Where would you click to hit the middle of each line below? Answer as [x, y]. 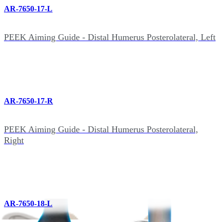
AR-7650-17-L [28, 9]
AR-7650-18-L [28, 204]
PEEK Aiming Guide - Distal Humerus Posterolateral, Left [110, 37]
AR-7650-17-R [28, 101]
